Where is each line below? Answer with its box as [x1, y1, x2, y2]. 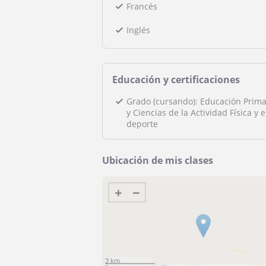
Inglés [126, 24, 150, 36]
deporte [126, 118, 158, 129]
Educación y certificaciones [112, 73, 240, 86]
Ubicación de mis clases [102, 154, 213, 167]
